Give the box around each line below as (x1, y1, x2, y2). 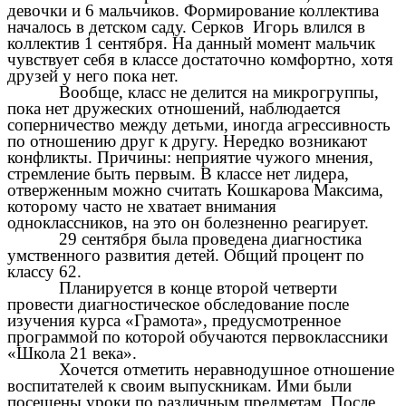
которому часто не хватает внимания (7, 196, 276, 216)
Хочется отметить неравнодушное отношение (58, 359, 394, 379)
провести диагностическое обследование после (7, 294, 349, 314)
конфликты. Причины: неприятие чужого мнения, (7, 147, 373, 167)
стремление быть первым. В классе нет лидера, (7, 163, 349, 183)
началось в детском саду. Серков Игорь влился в (7, 16, 365, 36)
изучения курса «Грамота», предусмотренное (7, 310, 341, 330)
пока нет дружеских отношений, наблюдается (7, 98, 341, 118)
